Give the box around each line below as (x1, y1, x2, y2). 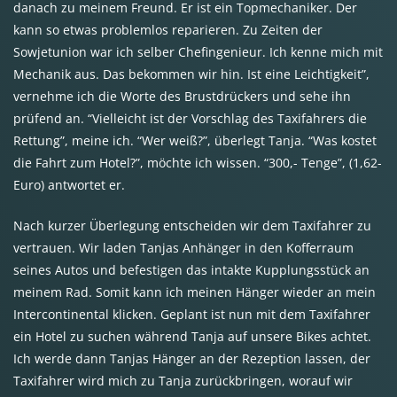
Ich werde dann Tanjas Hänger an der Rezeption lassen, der (13, 350, 370, 368)
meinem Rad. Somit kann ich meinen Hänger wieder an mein (13, 284, 376, 301)
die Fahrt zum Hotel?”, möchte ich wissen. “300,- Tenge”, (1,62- (13, 154, 382, 172)
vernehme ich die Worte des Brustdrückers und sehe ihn (13, 88, 351, 105)
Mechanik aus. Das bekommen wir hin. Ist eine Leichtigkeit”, (13, 66, 370, 83)
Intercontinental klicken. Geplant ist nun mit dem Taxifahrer (13, 306, 370, 323)
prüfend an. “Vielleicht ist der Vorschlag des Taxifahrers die (13, 110, 367, 128)
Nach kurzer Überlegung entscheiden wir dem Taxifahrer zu (13, 217, 371, 235)
